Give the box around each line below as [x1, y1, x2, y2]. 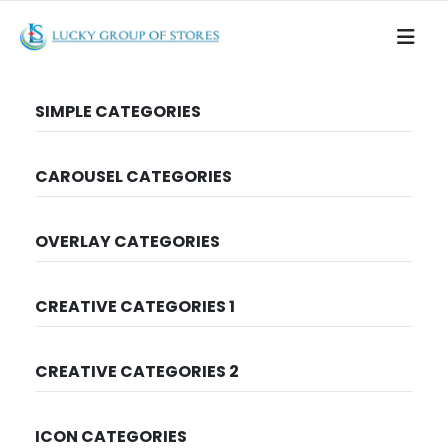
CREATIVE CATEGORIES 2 [35, 360, 239, 383]
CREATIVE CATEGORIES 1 [35, 295, 235, 318]
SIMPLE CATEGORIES [35, 100, 201, 123]
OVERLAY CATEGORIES [35, 230, 220, 253]
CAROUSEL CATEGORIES [35, 165, 232, 188]
